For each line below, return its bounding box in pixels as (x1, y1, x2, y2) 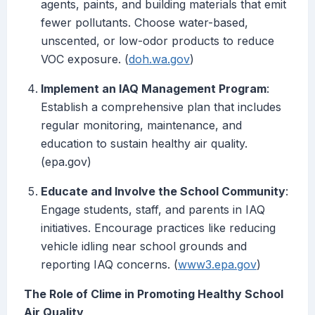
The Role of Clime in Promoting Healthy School (24, 287, 283, 302)
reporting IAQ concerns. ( (41, 257, 178, 272)
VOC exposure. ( (41, 52, 129, 67)
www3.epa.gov (178, 257, 257, 272)
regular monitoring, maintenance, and (41, 118, 242, 133)
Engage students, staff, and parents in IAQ (41, 202, 265, 217)
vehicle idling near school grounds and (41, 239, 247, 254)
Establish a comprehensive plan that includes (41, 100, 281, 115)
